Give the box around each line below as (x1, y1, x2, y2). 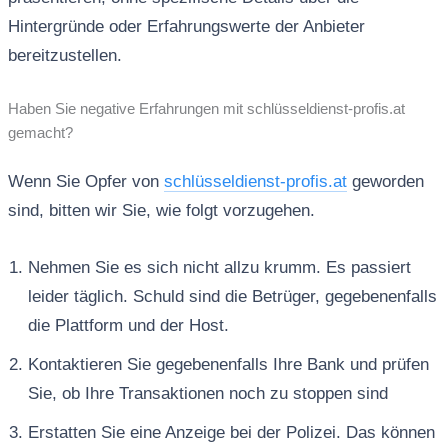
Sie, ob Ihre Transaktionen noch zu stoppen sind (27, 383, 388, 403)
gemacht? (7, 125, 73, 142)
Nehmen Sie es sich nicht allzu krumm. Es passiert (27, 257, 411, 277)
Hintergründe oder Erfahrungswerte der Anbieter (7, 17, 365, 37)
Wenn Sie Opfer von (7, 172, 164, 192)
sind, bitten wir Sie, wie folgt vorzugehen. (7, 201, 315, 221)
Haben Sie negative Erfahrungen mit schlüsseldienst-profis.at (7, 101, 405, 118)
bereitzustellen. (7, 46, 122, 66)
